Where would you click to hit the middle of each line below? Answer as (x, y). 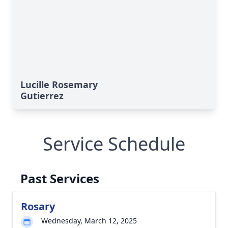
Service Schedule (114, 144)
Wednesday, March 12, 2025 (89, 221)
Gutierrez (42, 96)
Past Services (60, 178)
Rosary (38, 206)
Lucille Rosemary (59, 84)
